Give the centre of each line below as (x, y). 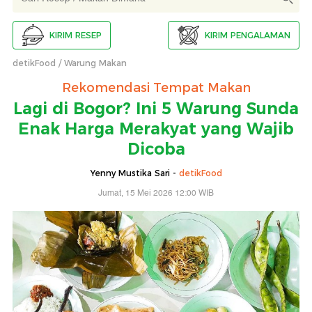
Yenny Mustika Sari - (134, 173)
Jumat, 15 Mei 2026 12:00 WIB (156, 194)
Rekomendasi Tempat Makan (156, 88)
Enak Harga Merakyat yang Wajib (156, 129)
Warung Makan (95, 63)
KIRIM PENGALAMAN (248, 35)
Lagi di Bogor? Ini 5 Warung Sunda (156, 109)
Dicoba (156, 149)
